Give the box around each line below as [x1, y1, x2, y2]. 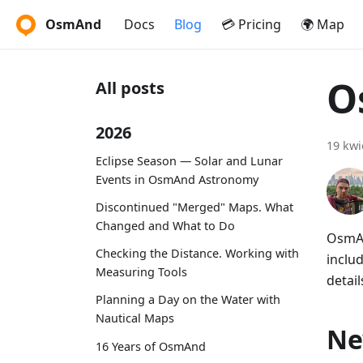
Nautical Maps [96, 310, 174, 327]
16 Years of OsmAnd [96, 338, 206, 354]
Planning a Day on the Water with [96, 292, 280, 308]
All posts [96, 77, 164, 99]
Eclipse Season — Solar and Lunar [96, 152, 283, 169]
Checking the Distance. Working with [96, 246, 299, 262]
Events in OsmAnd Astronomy [96, 171, 258, 187]
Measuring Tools [96, 264, 187, 280]
